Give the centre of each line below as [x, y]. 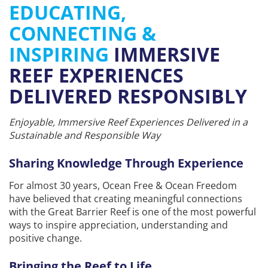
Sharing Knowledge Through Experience [126, 163]
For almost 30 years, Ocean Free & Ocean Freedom [123, 185]
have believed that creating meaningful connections [126, 198]
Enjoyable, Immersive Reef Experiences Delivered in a [128, 122]
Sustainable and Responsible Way [85, 135]
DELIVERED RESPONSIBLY [128, 96]
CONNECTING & [83, 33]
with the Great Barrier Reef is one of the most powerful [133, 211]
